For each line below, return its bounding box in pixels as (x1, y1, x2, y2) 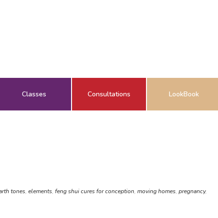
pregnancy (179, 187, 205, 195)
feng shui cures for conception (55, 187, 134, 195)
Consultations (88, 90, 130, 99)
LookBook (169, 90, 199, 99)
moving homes (137, 187, 176, 195)
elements (28, 187, 52, 195)
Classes (22, 90, 46, 99)
